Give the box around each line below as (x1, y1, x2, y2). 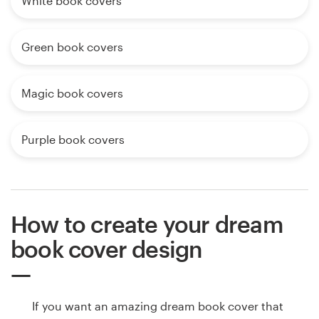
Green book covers (21, 40, 123, 54)
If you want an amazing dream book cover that (32, 299, 283, 313)
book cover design (11, 236, 202, 263)
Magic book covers (21, 86, 123, 100)
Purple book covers (21, 132, 125, 147)
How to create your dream (11, 211, 283, 238)
